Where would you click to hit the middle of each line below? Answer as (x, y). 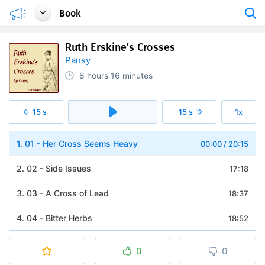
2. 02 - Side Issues (54, 168)
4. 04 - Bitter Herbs (54, 218)
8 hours (94, 75)
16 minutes (132, 75)
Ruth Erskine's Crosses (120, 47)
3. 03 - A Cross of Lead (63, 193)
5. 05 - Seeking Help (57, 243)
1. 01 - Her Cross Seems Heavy (77, 143)
